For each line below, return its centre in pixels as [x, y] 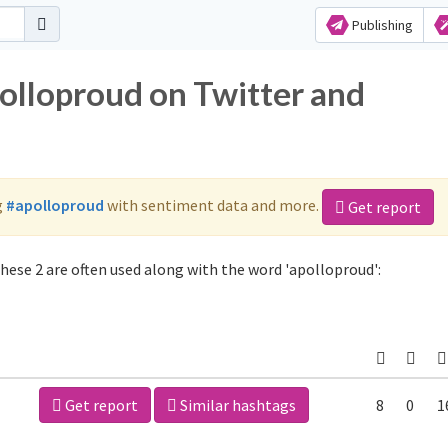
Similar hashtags [236, 405]
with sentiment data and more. [213, 204]
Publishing [380, 25]
